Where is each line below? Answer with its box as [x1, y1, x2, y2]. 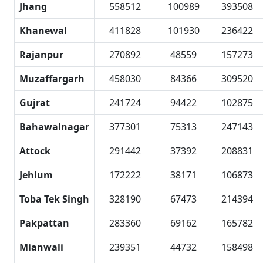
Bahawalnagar [19, 120, 89, 133]
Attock [19, 144, 50, 157]
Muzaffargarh [19, 72, 85, 85]
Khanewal [19, 24, 67, 37]
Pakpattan [19, 217, 69, 230]
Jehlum [19, 168, 53, 181]
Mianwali [19, 241, 63, 254]
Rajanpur [19, 48, 63, 61]
